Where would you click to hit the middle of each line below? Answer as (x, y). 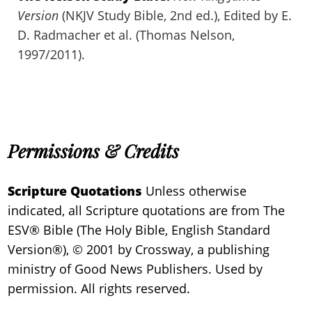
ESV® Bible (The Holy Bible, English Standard (139, 230)
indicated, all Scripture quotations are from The (147, 210)
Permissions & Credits (94, 151)
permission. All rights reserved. (99, 288)
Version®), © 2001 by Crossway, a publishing (139, 249)
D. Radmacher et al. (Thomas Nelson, (126, 35)
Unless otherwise (195, 191)
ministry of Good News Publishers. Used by (135, 269)
